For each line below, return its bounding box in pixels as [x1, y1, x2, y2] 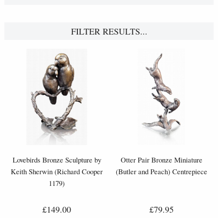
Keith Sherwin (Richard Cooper [11, 166, 103, 176]
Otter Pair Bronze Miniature [120, 154, 202, 164]
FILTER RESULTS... [71, 25, 147, 37]
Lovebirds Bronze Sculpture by [12, 154, 101, 164]
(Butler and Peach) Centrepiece [115, 166, 207, 176]
